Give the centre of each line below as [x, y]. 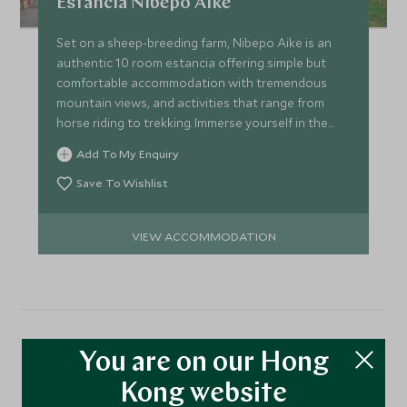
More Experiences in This [203, 362]
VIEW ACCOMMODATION [203, 236]
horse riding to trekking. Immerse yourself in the [193, 123]
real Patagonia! [100, 143]
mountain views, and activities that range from [191, 103]
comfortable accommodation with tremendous [192, 83]
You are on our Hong [203, 364]
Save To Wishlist [123, 183]
